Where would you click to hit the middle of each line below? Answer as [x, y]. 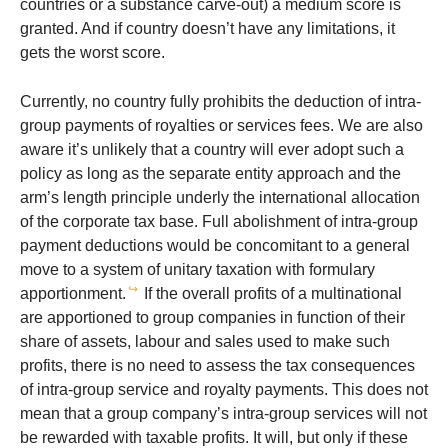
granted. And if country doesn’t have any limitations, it [207, 29]
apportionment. [73, 294]
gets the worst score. [92, 53]
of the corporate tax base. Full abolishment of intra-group [219, 222]
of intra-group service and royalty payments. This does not [224, 390]
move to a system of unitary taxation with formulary [197, 270]
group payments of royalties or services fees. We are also [221, 126]
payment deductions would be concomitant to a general [215, 246]
